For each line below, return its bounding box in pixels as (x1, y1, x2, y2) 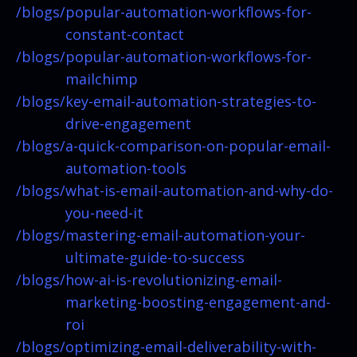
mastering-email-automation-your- (65, 225, 305, 245)
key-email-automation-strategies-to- (65, 91, 316, 111)
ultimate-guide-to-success (65, 247, 245, 267)
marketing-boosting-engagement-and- (65, 292, 331, 312)
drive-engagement (65, 113, 191, 133)
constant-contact (65, 24, 184, 44)
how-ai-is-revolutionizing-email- (65, 269, 282, 289)
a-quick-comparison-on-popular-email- (65, 135, 331, 155)
